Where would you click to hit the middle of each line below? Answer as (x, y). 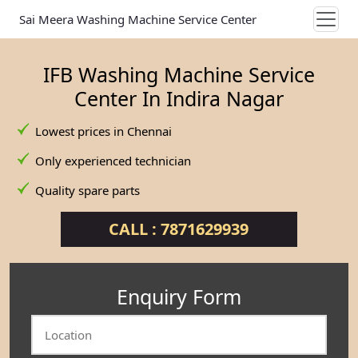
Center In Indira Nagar (179, 98)
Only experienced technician (113, 161)
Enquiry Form (179, 296)
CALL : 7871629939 (179, 229)
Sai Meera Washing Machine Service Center (138, 19)
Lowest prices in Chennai (103, 131)
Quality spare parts (88, 190)
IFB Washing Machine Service (179, 74)
